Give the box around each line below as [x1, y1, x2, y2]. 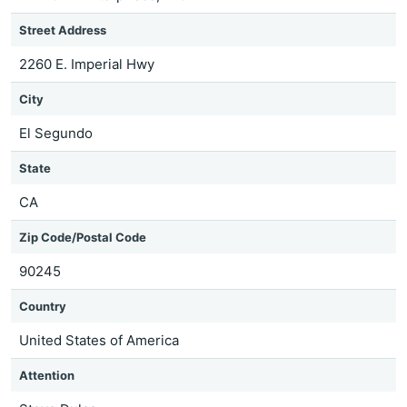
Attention [19, 368, 74, 382]
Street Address [19, 23, 106, 37]
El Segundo [19, 124, 93, 142]
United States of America [19, 332, 179, 349]
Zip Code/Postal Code [19, 230, 146, 244]
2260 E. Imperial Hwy [19, 55, 154, 73]
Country [19, 299, 66, 313]
